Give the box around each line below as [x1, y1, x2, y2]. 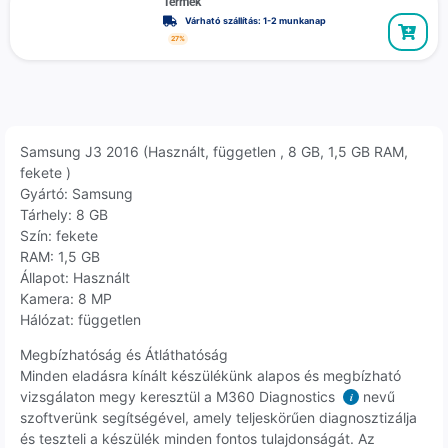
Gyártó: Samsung [20, 184, 133, 202]
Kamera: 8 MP [20, 289, 112, 307]
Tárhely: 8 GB [20, 205, 108, 223]
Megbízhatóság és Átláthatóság [20, 346, 228, 364]
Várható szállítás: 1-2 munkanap [185, 14, 327, 26]
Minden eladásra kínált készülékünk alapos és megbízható [20, 367, 401, 385]
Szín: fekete [20, 226, 98, 244]
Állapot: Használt [20, 268, 130, 286]
